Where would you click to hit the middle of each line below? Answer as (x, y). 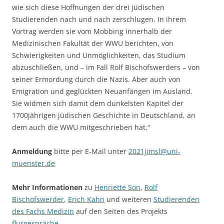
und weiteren (129, 199)
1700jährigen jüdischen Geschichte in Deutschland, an (104, 115)
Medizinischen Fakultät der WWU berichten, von (93, 43)
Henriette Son (117, 187)
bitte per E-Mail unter (91, 151)
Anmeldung (33, 151)
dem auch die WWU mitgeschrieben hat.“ (81, 127)
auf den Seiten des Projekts (121, 211)
